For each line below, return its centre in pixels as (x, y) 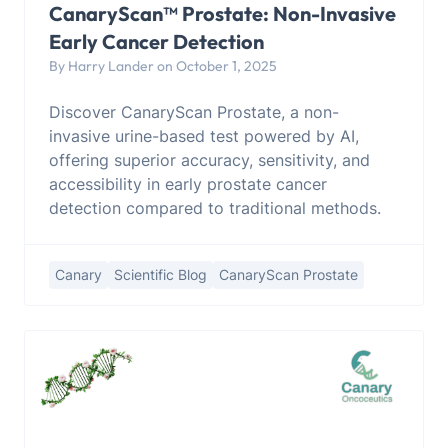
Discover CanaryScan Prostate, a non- (194, 111)
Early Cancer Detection (156, 41)
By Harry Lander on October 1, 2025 (163, 65)
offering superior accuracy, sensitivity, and (209, 159)
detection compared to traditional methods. (215, 207)
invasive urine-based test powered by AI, (204, 135)
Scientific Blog (160, 274)
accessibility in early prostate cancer (188, 183)
